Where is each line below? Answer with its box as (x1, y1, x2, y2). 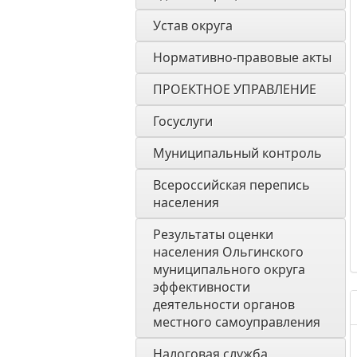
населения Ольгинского (153, 243, 304, 261)
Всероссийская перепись (153, 176, 310, 194)
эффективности (153, 278, 250, 296)
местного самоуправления (153, 313, 324, 331)
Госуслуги (153, 112, 213, 130)
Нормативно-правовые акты (153, 49, 331, 66)
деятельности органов (153, 296, 295, 313)
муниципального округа (153, 261, 305, 278)
